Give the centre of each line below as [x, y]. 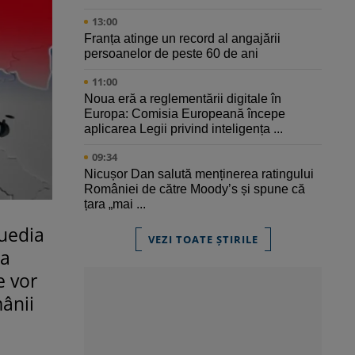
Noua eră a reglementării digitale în [183, 99]
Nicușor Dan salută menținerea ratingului [199, 174]
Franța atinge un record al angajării [182, 39]
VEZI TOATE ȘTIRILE [203, 240]
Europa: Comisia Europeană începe [185, 114]
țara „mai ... [115, 204]
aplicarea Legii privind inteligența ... [183, 129]
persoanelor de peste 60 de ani [171, 54]
